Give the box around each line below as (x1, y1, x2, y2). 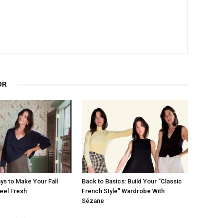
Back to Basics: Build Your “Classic (82, 178, 182, 185)
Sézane (82, 197, 104, 204)
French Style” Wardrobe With (82, 187, 164, 195)
